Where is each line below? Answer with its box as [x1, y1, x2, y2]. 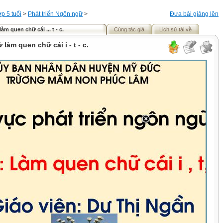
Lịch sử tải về [159, 26, 192, 32]
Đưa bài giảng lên [170, 10, 219, 17]
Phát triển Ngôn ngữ [28, 10, 83, 17]
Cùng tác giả [114, 26, 144, 32]
